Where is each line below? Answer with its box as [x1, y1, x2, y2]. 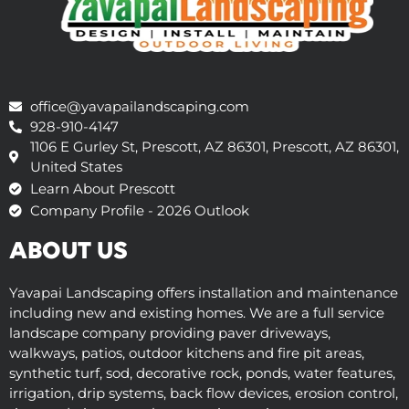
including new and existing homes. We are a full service [9, 304, 384, 322]
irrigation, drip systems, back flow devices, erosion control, [9, 384, 398, 403]
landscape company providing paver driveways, [9, 324, 330, 342]
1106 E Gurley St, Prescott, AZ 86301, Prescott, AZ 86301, [29, 138, 399, 156]
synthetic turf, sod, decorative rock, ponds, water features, [9, 364, 395, 383]
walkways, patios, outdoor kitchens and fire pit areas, [9, 344, 364, 362]
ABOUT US [9, 239, 128, 266]
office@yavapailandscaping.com [29, 98, 249, 116]
